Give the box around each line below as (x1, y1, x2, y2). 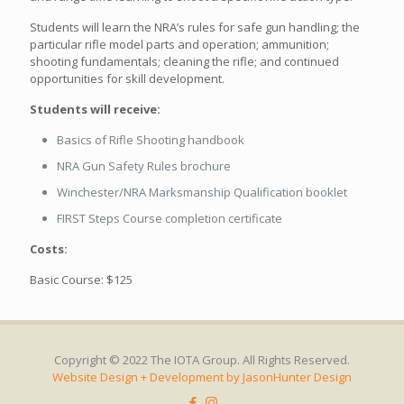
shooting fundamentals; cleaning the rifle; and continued (30, 53, 339, 69)
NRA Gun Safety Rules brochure (57, 158, 231, 174)
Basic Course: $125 (30, 271, 133, 288)
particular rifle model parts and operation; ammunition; (30, 36, 329, 52)
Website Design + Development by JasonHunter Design (52, 369, 352, 385)
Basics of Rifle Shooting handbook (57, 132, 244, 148)
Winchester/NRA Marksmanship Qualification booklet (57, 184, 347, 200)
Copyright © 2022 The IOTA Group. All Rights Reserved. (54, 352, 350, 368)
